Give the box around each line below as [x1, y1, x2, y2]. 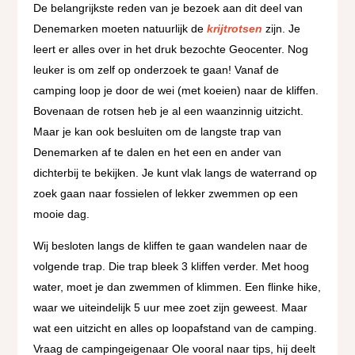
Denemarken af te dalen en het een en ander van [33, 146, 282, 159]
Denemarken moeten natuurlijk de [33, 22, 208, 36]
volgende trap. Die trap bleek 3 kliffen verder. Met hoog [33, 260, 310, 273]
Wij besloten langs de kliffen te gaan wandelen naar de [33, 239, 308, 253]
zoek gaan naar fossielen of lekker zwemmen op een [33, 187, 299, 200]
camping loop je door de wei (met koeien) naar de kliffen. [33, 84, 319, 97]
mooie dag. [33, 208, 90, 221]
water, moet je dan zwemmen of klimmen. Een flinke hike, [33, 281, 322, 294]
